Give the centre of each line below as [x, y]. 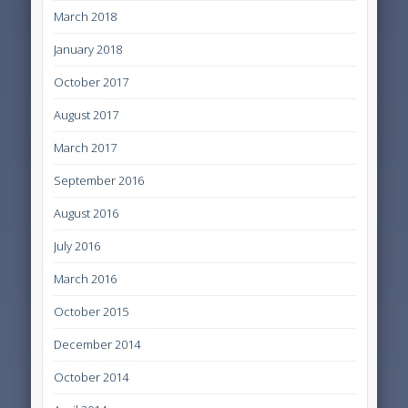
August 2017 [87, 114]
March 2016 [86, 278]
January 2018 [88, 49]
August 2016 [87, 213]
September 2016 [99, 180]
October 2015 [92, 311]
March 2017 [86, 147]
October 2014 [92, 377]
